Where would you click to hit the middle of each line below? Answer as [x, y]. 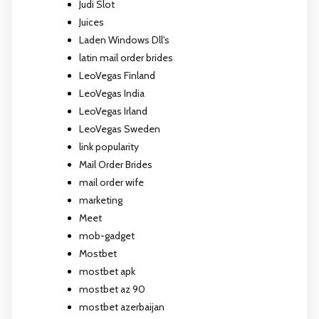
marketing [101, 200]
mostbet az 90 [112, 289]
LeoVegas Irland [113, 111]
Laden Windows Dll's [124, 40]
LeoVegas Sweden [120, 129]
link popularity [109, 146]
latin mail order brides [126, 57]
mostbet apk [107, 271]
